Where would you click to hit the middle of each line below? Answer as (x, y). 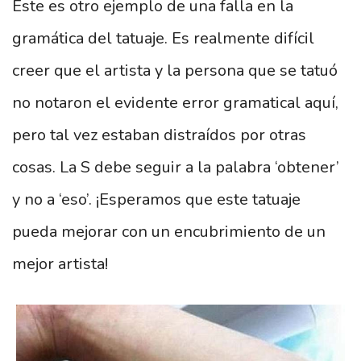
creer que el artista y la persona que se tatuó (175, 70)
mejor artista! (60, 263)
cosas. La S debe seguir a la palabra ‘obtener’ (176, 167)
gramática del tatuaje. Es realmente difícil (163, 38)
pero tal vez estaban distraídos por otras (159, 135)
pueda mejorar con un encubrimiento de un (169, 231)
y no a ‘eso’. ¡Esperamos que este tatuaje (156, 199)
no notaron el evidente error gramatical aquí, (175, 102)
